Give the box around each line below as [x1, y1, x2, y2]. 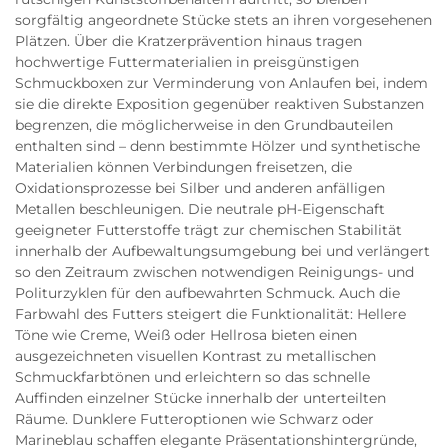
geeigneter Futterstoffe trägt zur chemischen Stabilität [15, 221, 402, 239]
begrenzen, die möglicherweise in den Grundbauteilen [15, 116, 393, 134]
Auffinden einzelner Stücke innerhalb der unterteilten [15, 389, 386, 407]
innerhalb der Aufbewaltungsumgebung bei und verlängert [15, 242, 430, 260]
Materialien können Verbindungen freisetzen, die [15, 158, 352, 176]
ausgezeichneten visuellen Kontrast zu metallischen [15, 347, 376, 365]
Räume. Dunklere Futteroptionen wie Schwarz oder [15, 410, 374, 428]
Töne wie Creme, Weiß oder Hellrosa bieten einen [15, 326, 357, 344]
